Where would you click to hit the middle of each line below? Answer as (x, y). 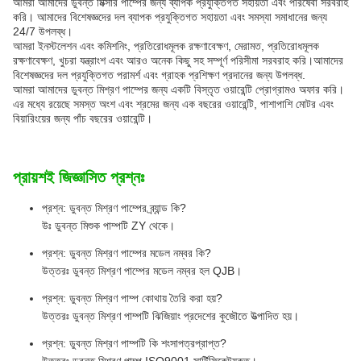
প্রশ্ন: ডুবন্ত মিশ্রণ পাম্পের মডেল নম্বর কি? (127, 253)
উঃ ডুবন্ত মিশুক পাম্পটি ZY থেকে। (108, 226)
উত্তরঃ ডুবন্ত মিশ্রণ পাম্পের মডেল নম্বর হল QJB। (142, 271)
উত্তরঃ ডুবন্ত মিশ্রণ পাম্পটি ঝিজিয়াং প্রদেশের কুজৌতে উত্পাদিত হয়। (170, 316)
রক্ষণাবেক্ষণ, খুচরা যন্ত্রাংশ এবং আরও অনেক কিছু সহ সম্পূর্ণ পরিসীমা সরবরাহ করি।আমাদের (178, 61)
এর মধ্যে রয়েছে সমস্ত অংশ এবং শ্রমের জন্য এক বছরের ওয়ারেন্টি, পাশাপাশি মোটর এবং (173, 104)
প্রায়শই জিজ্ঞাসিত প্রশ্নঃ (79, 178)
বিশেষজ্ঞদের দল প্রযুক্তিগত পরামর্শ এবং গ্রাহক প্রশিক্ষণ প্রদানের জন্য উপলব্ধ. (159, 75)
